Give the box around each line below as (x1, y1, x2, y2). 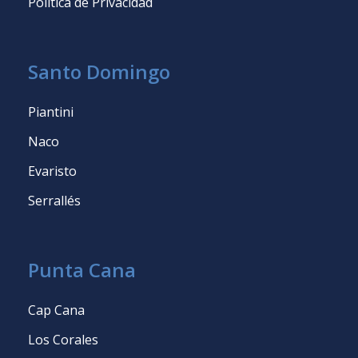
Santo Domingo (28, 58, 170, 85)
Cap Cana (28, 300, 85, 319)
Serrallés (28, 191, 81, 209)
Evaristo (28, 161, 77, 180)
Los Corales (28, 330, 98, 348)
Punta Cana (28, 256, 136, 283)
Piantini (28, 102, 74, 121)
